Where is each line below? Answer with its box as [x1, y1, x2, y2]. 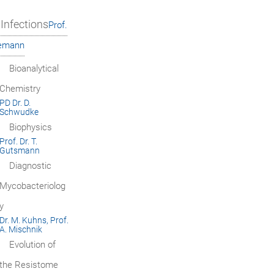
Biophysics [9, 122, 52, 133]
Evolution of [9, 239, 56, 251]
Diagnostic [9, 160, 51, 172]
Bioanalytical [9, 63, 59, 75]
